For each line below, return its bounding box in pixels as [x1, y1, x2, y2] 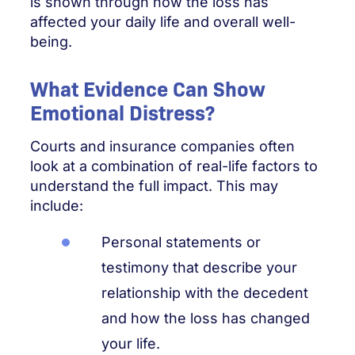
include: [30, 197, 83, 214]
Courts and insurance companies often [30, 138, 295, 155]
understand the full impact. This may [30, 177, 278, 194]
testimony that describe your [101, 258, 297, 276]
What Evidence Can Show [30, 74, 265, 102]
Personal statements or [101, 233, 261, 250]
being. [30, 32, 72, 50]
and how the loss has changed [101, 309, 310, 326]
